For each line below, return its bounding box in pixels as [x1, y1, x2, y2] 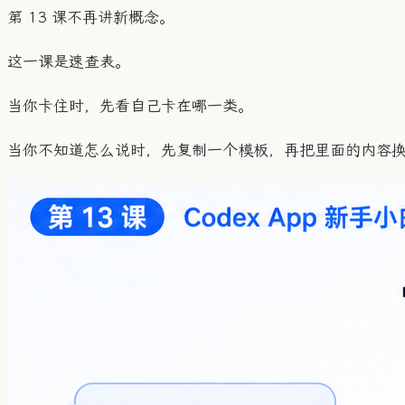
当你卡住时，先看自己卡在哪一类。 [7, 97, 253, 116]
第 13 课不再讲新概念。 [7, 8, 174, 27]
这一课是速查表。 [7, 52, 130, 71]
